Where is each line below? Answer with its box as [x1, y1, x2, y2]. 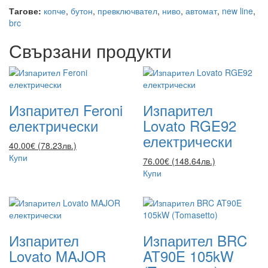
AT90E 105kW [143, 245, 234, 267]
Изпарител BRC [143, 230, 247, 251]
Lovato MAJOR [9, 245, 106, 267]
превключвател [98, 5, 157, 17]
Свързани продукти [9, 38, 172, 64]
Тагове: [9, 5, 41, 17]
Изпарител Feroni [9, 99, 123, 121]
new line [222, 5, 253, 17]
